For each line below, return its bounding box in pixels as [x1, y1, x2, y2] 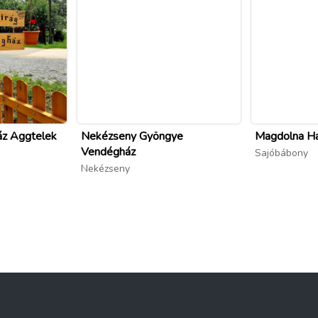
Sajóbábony [255, 146, 308, 160]
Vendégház [81, 144, 136, 160]
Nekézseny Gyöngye [81, 128, 183, 145]
